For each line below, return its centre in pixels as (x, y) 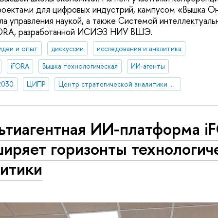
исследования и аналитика (139, 48)
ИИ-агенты (148, 66)
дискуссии (67, 48)
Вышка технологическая (80, 66)
